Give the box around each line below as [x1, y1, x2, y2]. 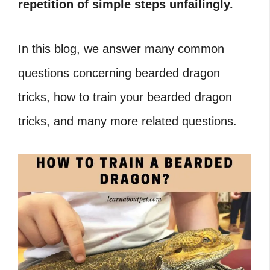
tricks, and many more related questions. [18, 115, 237, 128]
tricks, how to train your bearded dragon [18, 90, 232, 104]
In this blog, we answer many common [18, 42, 224, 55]
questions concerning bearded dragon [18, 66, 220, 80]
